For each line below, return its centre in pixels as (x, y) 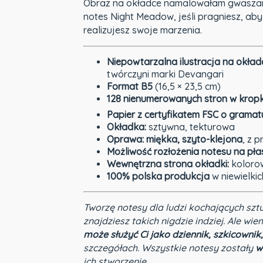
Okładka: (127, 127)
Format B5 (130, 86)
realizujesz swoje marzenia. (143, 30)
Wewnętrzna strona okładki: (168, 164)
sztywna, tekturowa (190, 127)
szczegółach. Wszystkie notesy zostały (169, 248)
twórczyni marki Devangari (165, 74)
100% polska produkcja (158, 176)
